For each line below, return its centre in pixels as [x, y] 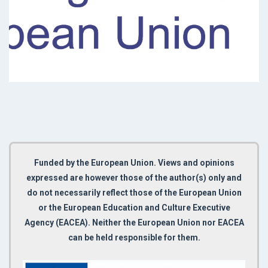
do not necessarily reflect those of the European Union [134, 193]
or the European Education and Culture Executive [134, 208]
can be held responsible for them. [134, 238]
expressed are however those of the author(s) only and [134, 178]
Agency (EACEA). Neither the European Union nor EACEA [134, 223]
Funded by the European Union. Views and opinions [134, 163]
